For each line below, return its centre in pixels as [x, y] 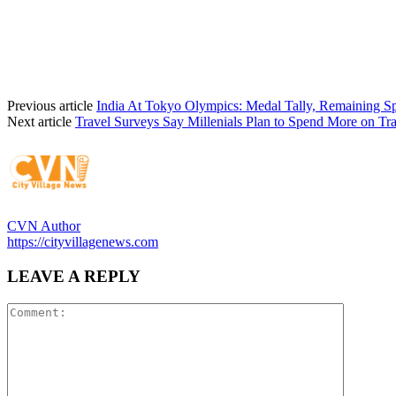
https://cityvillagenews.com [83, 242]
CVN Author [44, 226]
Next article [39, 122]
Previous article [50, 106]
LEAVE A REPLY [74, 277]
